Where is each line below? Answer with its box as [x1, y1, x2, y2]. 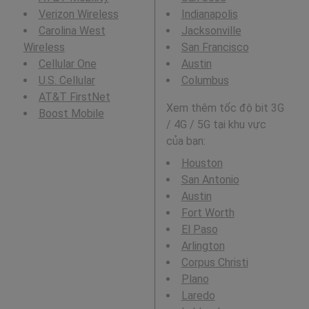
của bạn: [166, 134, 206, 148]
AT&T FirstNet [38, 90, 110, 104]
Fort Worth [181, 206, 235, 220]
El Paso [181, 223, 218, 237]
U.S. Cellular [38, 74, 95, 88]
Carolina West [38, 24, 106, 38]
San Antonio [181, 173, 239, 187]
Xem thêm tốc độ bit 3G [166, 101, 284, 115]
